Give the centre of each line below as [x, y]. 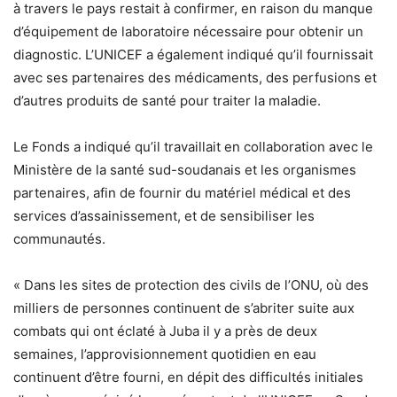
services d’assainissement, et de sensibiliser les [164, 216]
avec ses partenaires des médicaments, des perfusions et [195, 78]
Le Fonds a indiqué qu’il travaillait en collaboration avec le [193, 147]
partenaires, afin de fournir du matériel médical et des [182, 193]
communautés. [59, 239]
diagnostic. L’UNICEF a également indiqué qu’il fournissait [193, 55]
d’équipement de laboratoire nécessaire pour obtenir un [188, 32]
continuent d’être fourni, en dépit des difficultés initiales [188, 378]
